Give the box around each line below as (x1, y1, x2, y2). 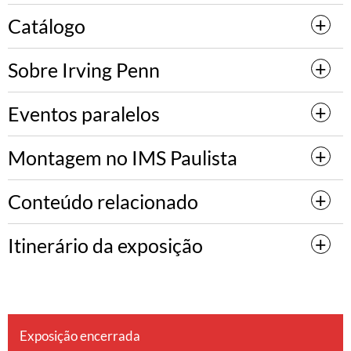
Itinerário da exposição (8, 233, 203, 257)
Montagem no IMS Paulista (8, 145, 237, 169)
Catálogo (8, 13, 85, 38)
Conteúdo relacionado (8, 189, 198, 213)
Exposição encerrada (20, 327, 140, 344)
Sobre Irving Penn (8, 57, 160, 81)
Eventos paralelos (8, 101, 160, 125)
